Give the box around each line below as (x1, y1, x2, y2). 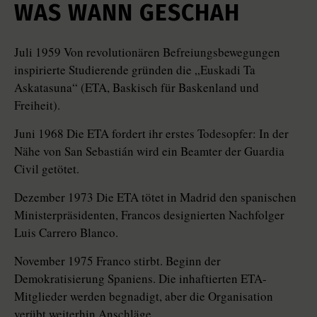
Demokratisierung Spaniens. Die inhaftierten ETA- (14, 270, 267, 287)
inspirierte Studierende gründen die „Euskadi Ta (14, 62, 255, 79)
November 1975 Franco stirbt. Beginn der (14, 253, 221, 270)
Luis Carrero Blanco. (14, 224, 118, 241)
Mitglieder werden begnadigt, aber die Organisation (14, 288, 273, 305)
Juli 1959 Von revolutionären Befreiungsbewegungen (14, 44, 280, 61)
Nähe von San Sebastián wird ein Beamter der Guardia (14, 143, 284, 160)
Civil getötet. (14, 161, 79, 178)
